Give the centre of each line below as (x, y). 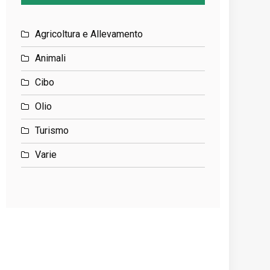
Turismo (52, 130)
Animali (51, 58)
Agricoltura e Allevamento (89, 34)
